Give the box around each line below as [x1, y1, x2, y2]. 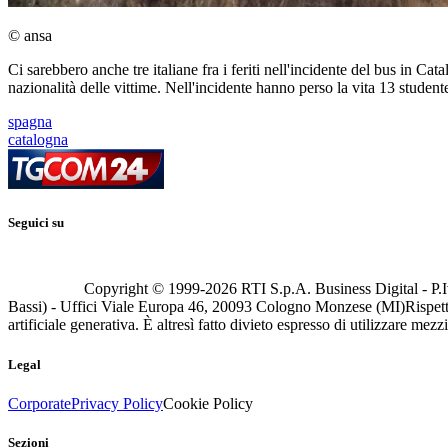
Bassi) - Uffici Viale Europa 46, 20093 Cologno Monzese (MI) [8, 298, 405, 316]
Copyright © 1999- [84, 280, 205, 298]
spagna [8, 113, 52, 131]
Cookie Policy [163, 394, 253, 412]
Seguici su [8, 215, 64, 231]
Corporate [8, 394, 71, 412]
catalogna [8, 131, 68, 149]
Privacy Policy [71, 394, 163, 412]
